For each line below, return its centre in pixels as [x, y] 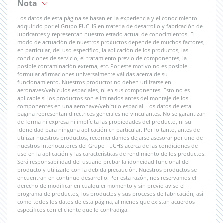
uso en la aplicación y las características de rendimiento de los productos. [111, 154]
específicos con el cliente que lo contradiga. [73, 209]
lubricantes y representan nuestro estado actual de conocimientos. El [106, 34]
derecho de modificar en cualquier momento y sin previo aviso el [101, 185]
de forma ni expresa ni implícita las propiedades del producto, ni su [104, 122]
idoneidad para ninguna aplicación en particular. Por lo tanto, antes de [109, 130]
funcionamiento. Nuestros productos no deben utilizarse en [94, 82]
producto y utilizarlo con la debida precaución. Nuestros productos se [107, 169]
